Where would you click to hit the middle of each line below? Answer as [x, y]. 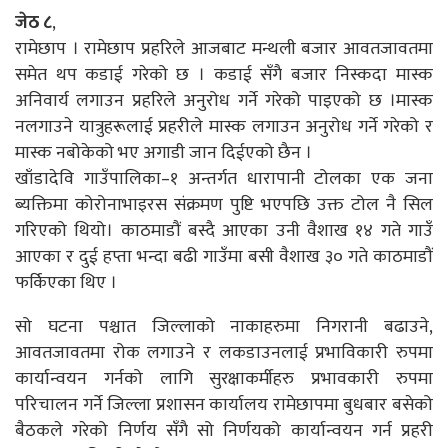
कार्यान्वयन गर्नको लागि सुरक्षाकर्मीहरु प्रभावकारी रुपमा [224, 378]
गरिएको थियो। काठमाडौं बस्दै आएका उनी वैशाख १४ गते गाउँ [224, 230]
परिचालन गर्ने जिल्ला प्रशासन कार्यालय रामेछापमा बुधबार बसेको [224, 404]
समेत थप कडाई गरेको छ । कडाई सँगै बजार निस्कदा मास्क [224, 74]
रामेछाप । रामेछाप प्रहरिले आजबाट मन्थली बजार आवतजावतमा [224, 48]
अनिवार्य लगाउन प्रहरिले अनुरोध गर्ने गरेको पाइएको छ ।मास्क [224, 100]
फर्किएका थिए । [66, 282]
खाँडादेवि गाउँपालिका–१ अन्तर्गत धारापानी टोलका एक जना [224, 178]
